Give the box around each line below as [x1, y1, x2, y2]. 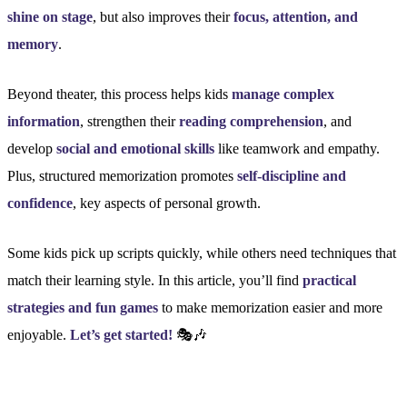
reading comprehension [179, 113, 323, 129]
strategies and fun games [7, 299, 158, 315]
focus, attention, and [233, 9, 358, 25]
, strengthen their [80, 113, 179, 129]
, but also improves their [93, 9, 233, 25]
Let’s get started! [70, 326, 173, 342]
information [7, 113, 80, 129]
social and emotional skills [56, 140, 214, 156]
